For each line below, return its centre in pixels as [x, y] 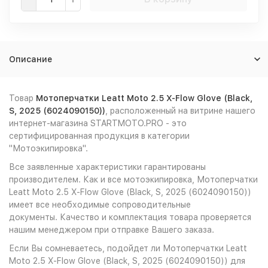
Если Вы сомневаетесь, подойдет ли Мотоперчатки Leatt [128, 248]
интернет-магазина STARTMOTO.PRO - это [98, 123]
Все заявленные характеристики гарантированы [107, 167]
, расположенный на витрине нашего [180, 111]
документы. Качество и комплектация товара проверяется [130, 217]
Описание [31, 59]
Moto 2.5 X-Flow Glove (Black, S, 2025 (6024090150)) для [127, 261]
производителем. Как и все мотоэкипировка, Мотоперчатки [133, 179]
